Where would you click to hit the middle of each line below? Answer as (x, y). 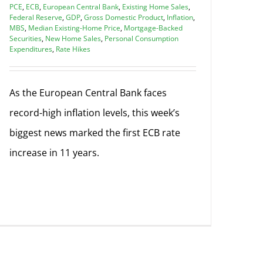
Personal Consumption (141, 38)
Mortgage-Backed (153, 28)
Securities (26, 38)
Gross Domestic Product (124, 17)
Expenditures (31, 49)
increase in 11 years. (54, 152)
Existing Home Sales (155, 6)
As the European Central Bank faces (88, 92)
